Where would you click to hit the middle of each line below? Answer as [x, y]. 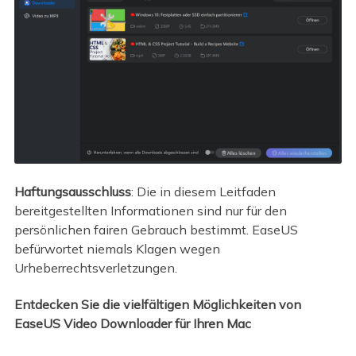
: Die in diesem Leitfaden [203, 191]
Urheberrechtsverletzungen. [95, 267]
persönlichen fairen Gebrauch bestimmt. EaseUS [156, 229]
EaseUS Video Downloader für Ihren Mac [132, 324]
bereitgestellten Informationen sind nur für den [150, 210]
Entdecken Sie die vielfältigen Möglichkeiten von [157, 305]
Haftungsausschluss [72, 191]
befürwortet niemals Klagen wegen [117, 248]
